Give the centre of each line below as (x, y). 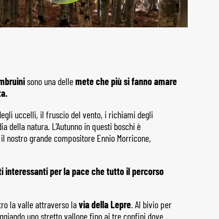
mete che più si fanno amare (126, 81)
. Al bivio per (151, 204)
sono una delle (50, 81)
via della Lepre (105, 204)
